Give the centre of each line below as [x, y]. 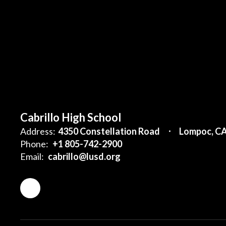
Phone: [34, 144]
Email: [32, 156]
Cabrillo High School [71, 117]
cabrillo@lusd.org [84, 156]
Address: [38, 131]
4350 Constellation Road [109, 131]
